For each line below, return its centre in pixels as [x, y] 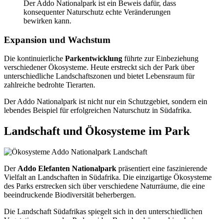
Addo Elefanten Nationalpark [67, 169]
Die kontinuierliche [34, 59]
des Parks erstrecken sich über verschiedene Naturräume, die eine [104, 186]
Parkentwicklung [94, 59]
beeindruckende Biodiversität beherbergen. [70, 195]
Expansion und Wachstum [57, 40]
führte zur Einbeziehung [160, 59]
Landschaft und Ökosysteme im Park [97, 131]
